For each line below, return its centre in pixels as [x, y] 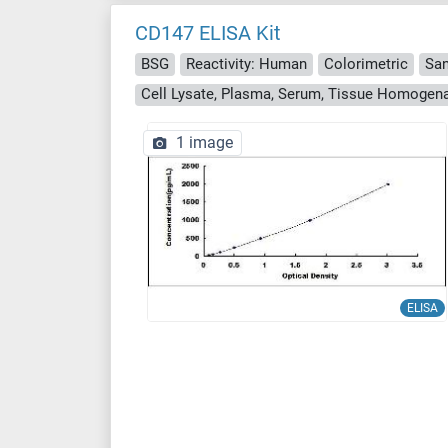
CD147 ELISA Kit [208, 33]
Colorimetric [366, 63]
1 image [204, 142]
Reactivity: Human [246, 63]
